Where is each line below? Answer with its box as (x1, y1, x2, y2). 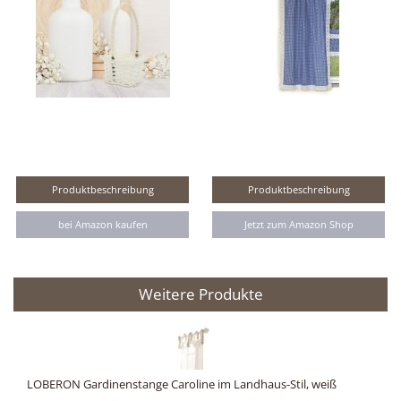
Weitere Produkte (138, 284, 263, 305)
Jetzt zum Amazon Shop (243, 218, 354, 232)
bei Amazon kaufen (57, 218, 148, 232)
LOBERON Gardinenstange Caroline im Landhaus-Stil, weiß (27, 377, 337, 393)
